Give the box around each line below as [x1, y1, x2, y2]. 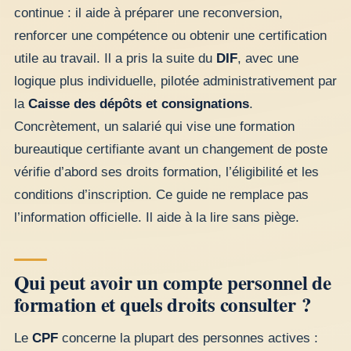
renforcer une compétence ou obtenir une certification [14, 28, 327, 44]
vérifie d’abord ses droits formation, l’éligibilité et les [14, 165, 319, 180]
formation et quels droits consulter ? [14, 289, 312, 319]
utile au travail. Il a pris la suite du [14, 51, 216, 67]
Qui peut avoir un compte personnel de [14, 267, 331, 297]
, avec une [237, 51, 299, 67]
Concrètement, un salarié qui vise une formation [14, 119, 295, 135]
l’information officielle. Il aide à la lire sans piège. [14, 210, 299, 226]
